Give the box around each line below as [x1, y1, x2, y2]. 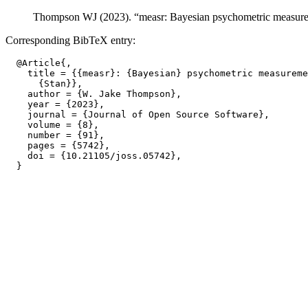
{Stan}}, [5, 78, 82, 89]
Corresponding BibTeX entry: [5, 34, 135, 46]
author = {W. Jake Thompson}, [5, 89, 181, 99]
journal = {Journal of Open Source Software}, [5, 109, 269, 120]
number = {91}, [5, 130, 104, 140]
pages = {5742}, [5, 140, 110, 151]
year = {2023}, [5, 99, 104, 109]
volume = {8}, [5, 120, 99, 130]
